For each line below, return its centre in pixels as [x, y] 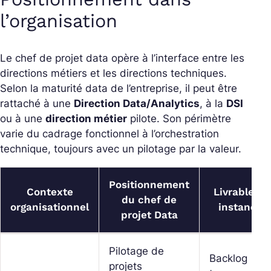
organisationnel [50, 207]
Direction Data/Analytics [137, 103]
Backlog [228, 258]
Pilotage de [136, 251]
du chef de [149, 199]
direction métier [86, 118]
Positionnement [149, 184]
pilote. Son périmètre [179, 118]
